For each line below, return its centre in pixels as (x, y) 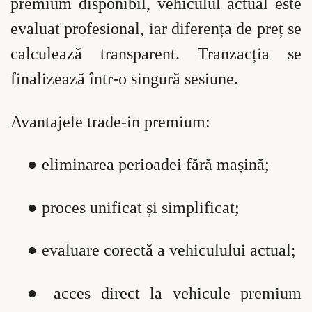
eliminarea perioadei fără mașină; (156, 165)
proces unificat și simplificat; (141, 207)
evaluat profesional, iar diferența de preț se (156, 28)
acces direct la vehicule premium (178, 293)
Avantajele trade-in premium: (110, 122)
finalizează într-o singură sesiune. (124, 78)
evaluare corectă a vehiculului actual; (169, 250)
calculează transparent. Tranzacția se (156, 53)
